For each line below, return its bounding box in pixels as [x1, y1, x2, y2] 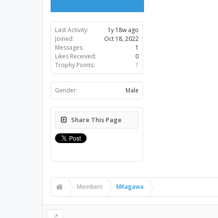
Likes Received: [55, 52, 96, 60]
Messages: [55, 43, 84, 52]
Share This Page [71, 115, 122, 124]
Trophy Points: [55, 61, 95, 69]
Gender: [55, 86, 77, 94]
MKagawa [116, 182, 144, 191]
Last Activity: [55, 26, 89, 34]
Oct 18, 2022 [104, 35, 139, 43]
